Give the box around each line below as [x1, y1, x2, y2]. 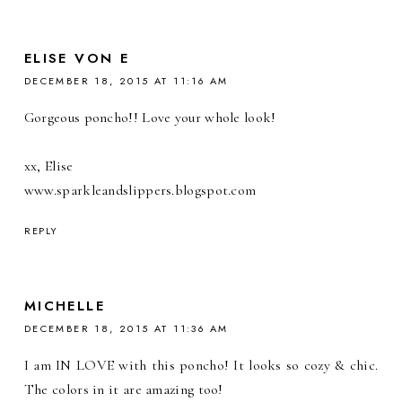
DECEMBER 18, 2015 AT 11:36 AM [23, 321, 229, 336]
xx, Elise [23, 157, 74, 176]
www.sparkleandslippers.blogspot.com [23, 181, 257, 200]
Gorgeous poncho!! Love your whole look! [23, 109, 276, 127]
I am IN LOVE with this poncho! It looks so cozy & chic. [23, 356, 379, 375]
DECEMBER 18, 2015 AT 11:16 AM [23, 74, 229, 89]
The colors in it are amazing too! [23, 380, 223, 399]
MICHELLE [23, 296, 106, 317]
